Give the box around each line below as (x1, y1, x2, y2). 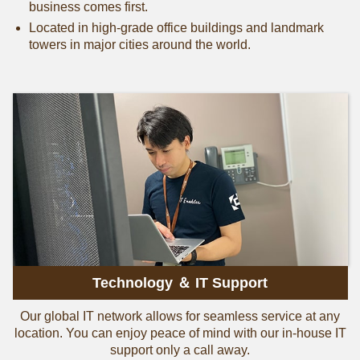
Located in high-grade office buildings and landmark (28, 21, 324, 35)
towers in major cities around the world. (28, 38, 251, 52)
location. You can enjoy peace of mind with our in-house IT (14, 326, 346, 341)
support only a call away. (110, 343, 250, 358)
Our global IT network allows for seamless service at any (20, 309, 340, 324)
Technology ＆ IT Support (92, 275, 268, 292)
